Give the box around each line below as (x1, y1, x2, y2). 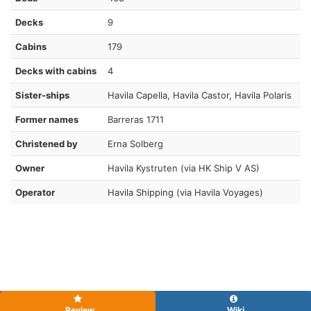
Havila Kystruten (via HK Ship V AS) (108, 162, 260, 174)
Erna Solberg (108, 137, 163, 149)
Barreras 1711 (108, 113, 164, 125)
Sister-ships (15, 89, 69, 101)
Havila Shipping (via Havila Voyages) (108, 186, 263, 198)
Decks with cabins (15, 65, 96, 76)
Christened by (15, 137, 78, 149)
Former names (15, 113, 78, 125)
